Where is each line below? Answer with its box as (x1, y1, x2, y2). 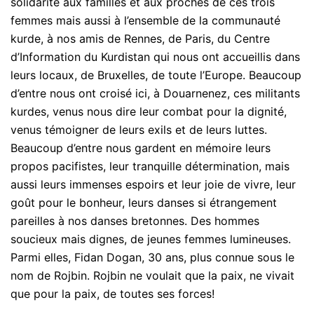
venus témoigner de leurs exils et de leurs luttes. (11, 123, 267, 137)
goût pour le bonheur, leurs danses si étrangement (11, 196, 277, 210)
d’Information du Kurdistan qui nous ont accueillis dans (11, 50, 300, 64)
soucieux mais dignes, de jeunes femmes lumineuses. (11, 232, 291, 246)
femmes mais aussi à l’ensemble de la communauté (11, 13, 280, 27)
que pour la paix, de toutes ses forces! (11, 287, 214, 301)
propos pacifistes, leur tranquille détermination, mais (11, 159, 289, 173)
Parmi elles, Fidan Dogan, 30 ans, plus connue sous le (11, 250, 294, 264)
